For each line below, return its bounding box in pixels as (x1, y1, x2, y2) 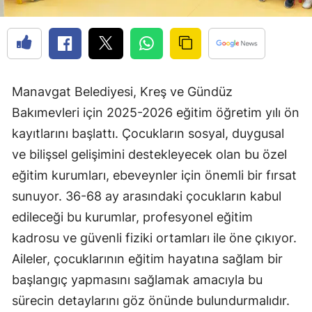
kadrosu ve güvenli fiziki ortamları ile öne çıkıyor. (12, 231, 297, 246)
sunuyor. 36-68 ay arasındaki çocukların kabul (12, 189, 281, 204)
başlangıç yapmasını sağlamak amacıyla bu (12, 272, 263, 288)
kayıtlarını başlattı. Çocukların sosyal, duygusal (12, 126, 284, 141)
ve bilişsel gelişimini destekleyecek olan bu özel (12, 147, 287, 162)
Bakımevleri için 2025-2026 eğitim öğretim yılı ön (12, 105, 299, 120)
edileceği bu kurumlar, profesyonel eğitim (12, 210, 253, 225)
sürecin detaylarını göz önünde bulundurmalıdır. (12, 293, 290, 309)
